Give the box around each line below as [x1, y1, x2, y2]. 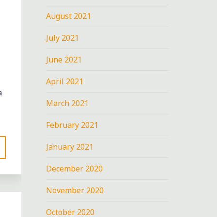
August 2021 [46, 10, 92, 21]
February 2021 [46, 119, 99, 130]
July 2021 [46, 32, 79, 43]
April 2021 [46, 76, 84, 87]
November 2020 [46, 185, 104, 196]
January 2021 [46, 141, 94, 152]
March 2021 [46, 97, 89, 108]
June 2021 [46, 54, 82, 65]
